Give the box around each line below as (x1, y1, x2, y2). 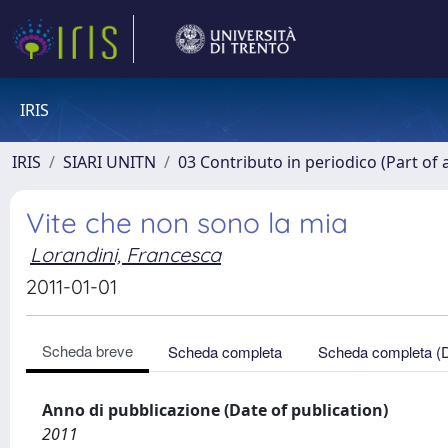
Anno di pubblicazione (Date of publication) (42, 399, 388, 421)
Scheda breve (42, 340, 133, 361)
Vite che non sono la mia (26, 205, 348, 240)
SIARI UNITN (63, 151, 156, 173)
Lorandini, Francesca (30, 242, 221, 267)
